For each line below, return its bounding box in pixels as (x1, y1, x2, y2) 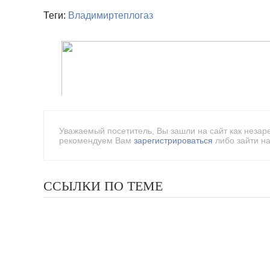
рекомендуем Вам (59, 136, 134, 145)
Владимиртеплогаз (68, 10, 153, 20)
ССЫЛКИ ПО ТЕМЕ (43, 178, 163, 193)
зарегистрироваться (134, 136, 213, 145)
